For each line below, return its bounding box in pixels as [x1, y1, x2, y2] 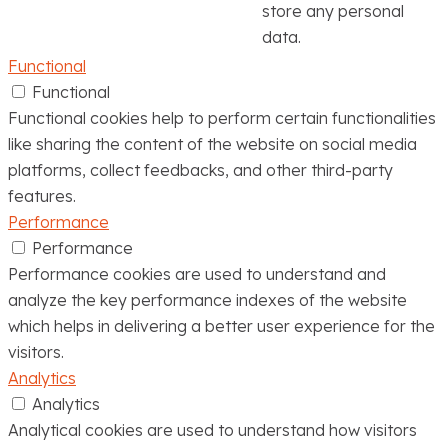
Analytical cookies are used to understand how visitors [8, 420, 417, 441]
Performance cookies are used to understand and [8, 264, 386, 285]
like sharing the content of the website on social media [8, 134, 417, 155]
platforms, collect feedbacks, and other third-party [8, 160, 393, 181]
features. [8, 186, 76, 207]
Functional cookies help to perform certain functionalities [8, 108, 436, 129]
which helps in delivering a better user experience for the [8, 316, 435, 337]
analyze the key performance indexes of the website [8, 290, 407, 311]
